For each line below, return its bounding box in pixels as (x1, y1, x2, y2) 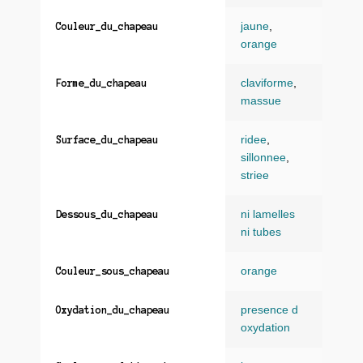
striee (241, 169, 269, 181)
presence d (241, 303, 298, 316)
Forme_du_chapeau (56, 77, 147, 88)
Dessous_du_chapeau (56, 208, 158, 220)
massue (241, 94, 281, 107)
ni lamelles (241, 207, 295, 220)
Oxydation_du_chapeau (56, 304, 169, 315)
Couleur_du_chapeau (56, 20, 158, 32)
